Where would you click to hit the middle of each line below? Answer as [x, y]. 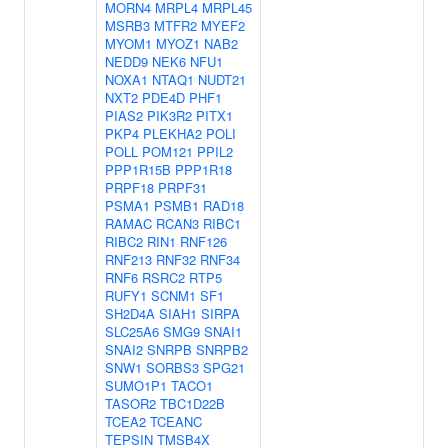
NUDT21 [222, 79]
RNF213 [128, 259]
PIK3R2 [169, 115]
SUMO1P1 [136, 385]
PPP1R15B [138, 169]
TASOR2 [130, 403]
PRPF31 [182, 187]
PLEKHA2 [172, 133]
